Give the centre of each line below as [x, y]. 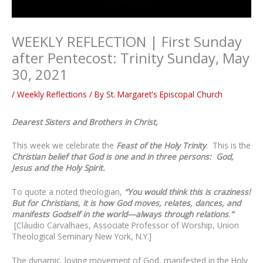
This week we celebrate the [64, 146]
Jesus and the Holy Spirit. [58, 168]
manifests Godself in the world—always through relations [120, 214]
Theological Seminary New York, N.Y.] [82, 237]
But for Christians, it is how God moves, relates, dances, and [126, 203]
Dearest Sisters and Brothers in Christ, [85, 122]
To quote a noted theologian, [68, 192]
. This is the [228, 146]
